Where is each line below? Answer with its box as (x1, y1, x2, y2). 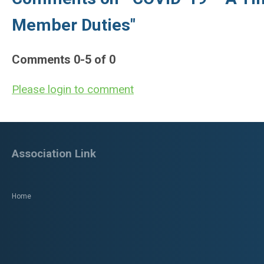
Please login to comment (12, 82, 134, 96)
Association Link (12, 147, 96, 160)
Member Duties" (12, 15, 136, 35)
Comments (12, 52, 74, 67)
